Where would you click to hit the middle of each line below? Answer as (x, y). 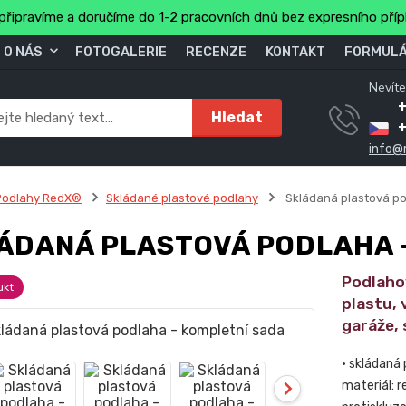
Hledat (237, 117)
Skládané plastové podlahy (182, 198)
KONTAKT (295, 52)
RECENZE (216, 52)
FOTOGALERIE (121, 52)
